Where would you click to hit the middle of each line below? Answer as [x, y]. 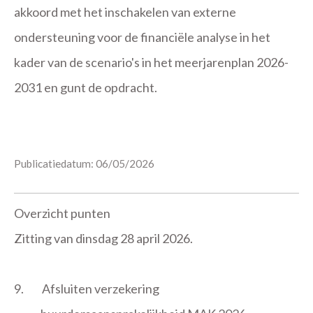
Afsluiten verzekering [100, 289]
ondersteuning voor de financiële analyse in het [142, 37]
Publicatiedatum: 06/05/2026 [84, 163]
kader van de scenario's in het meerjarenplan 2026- [151, 62]
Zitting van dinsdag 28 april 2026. [103, 238]
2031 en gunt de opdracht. [86, 87]
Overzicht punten [62, 213]
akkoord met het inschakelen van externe [125, 12]
